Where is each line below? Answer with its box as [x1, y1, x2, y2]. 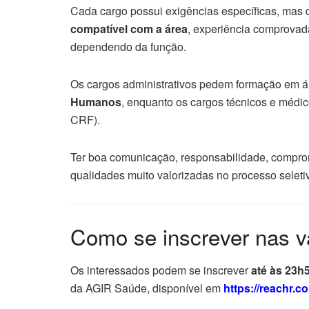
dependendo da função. [70, 38, 186, 54]
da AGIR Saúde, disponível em [70, 280, 223, 297]
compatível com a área [70, 20, 188, 37]
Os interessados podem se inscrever [70, 262, 251, 279]
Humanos [70, 93, 121, 110]
